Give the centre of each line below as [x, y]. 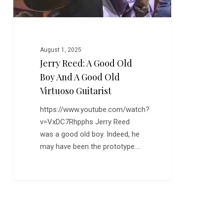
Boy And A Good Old [80, 77]
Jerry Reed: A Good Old [86, 63]
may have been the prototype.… [91, 147]
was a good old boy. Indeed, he [90, 134]
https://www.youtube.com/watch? [95, 110]
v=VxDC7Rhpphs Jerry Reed [85, 122]
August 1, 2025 [61, 50]
